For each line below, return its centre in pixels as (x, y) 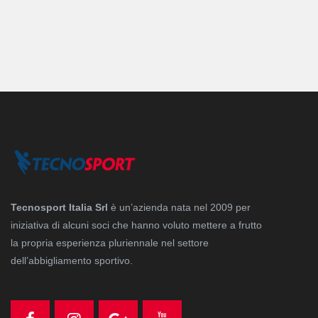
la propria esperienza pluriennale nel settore (110, 243)
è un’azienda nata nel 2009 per (179, 207)
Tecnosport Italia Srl (59, 207)
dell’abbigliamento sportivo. (72, 261)
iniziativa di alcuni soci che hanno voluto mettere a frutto (136, 225)
